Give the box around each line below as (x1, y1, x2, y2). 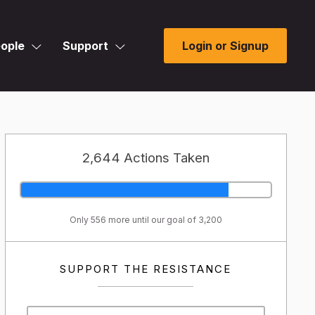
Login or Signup (182, 39, 269, 53)
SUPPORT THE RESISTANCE (60, 262, 232, 276)
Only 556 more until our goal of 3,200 (69, 214, 222, 225)
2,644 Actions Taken (82, 150, 210, 166)
